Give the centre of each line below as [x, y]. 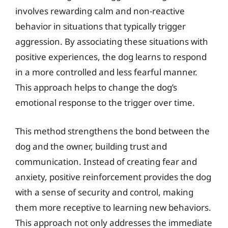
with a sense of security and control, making [104, 192]
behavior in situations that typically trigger [101, 26]
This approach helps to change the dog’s [96, 87]
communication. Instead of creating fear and [106, 161]
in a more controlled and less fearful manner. [106, 72]
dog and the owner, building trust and [91, 146]
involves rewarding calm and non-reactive [100, 11]
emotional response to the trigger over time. [105, 103]
